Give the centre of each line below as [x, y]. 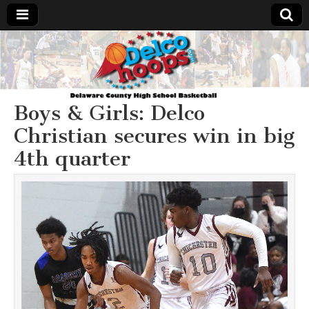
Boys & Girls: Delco [109, 113]
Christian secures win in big [154, 136]
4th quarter [72, 158]
